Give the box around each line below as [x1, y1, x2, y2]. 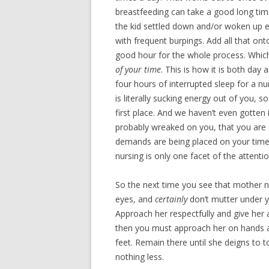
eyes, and [115, 193, 155, 205]
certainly [155, 193, 187, 205]
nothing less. [115, 251, 164, 262]
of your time [115, 64, 161, 75]
